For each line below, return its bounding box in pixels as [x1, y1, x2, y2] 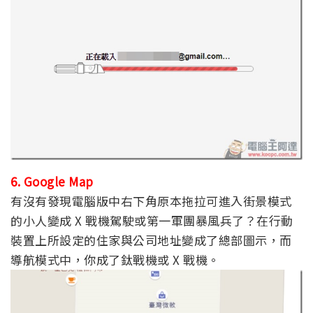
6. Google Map [10, 173, 94, 191]
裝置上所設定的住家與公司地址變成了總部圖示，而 [10, 231, 292, 249]
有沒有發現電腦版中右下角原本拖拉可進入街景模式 [10, 192, 292, 210]
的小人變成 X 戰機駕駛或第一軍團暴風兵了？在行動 [10, 212, 293, 230]
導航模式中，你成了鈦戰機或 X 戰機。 [10, 251, 220, 269]
